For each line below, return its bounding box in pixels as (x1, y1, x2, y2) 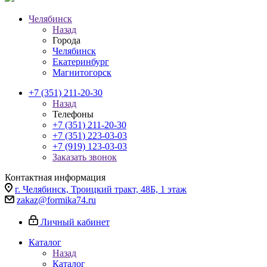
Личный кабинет (41, 217, 110, 227)
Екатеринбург (52, 57, 109, 67)
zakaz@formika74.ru (17, 195, 96, 205)
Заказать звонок (52, 152, 117, 162)
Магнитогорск (52, 67, 111, 77)
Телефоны (52, 109, 94, 119)
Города (52, 35, 80, 45)
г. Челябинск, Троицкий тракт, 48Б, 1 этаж (15, 184, 187, 194)
